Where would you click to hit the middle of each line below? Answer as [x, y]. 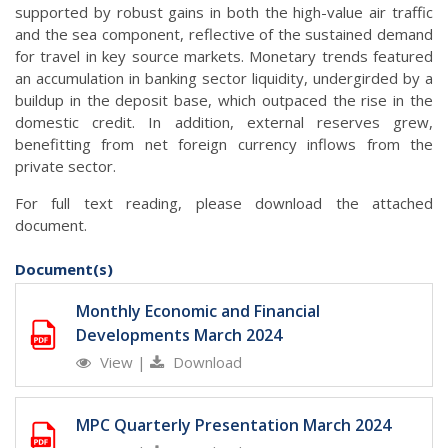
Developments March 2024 [179, 335]
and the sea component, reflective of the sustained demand [224, 34]
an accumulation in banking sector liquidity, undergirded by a [224, 78]
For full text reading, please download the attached [224, 203]
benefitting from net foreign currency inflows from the [224, 144]
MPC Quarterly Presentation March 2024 [233, 425]
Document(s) [64, 269]
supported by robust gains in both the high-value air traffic [224, 12]
